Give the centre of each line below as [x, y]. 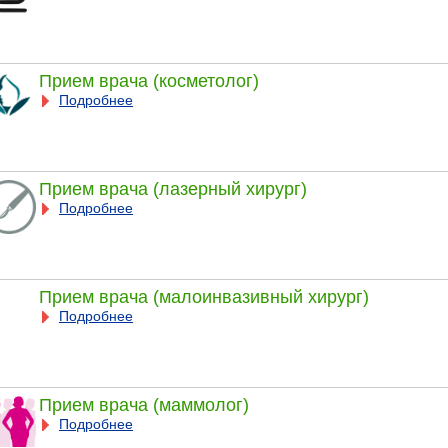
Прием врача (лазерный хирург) [172, 188]
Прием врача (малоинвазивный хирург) [203, 296]
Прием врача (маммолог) [143, 404]
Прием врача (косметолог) [148, 80]
